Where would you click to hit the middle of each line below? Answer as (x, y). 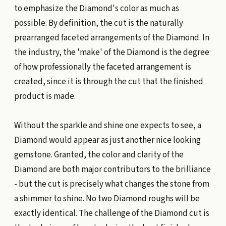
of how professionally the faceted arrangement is (102, 67)
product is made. (45, 97)
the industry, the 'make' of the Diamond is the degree (111, 53)
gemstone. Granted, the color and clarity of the (99, 155)
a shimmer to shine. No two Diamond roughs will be (107, 199)
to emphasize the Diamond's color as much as (96, 9)
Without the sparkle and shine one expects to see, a (107, 126)
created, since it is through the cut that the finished (108, 82)
